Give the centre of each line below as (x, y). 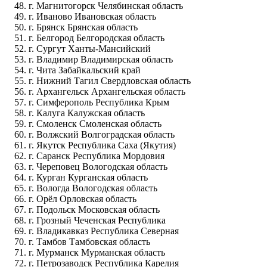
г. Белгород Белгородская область (97, 38)
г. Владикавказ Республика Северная (104, 231)
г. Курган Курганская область (88, 178)
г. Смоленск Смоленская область (95, 124)
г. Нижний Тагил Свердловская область (110, 81)
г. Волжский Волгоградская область (102, 135)
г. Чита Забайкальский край (85, 70)
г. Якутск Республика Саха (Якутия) (102, 145)
